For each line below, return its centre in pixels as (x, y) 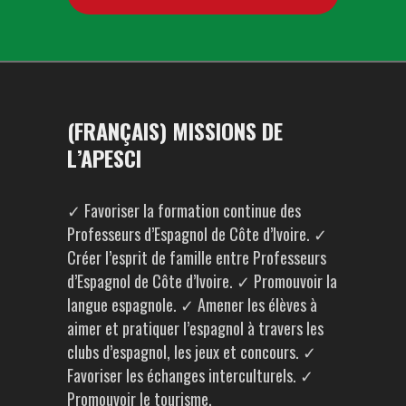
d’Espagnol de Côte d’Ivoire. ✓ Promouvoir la (202, 280)
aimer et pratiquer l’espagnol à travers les (195, 328)
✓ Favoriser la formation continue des (184, 210)
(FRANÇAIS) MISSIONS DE (175, 130)
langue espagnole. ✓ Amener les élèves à (192, 304)
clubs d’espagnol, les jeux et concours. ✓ (192, 351)
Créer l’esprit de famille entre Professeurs (197, 257)
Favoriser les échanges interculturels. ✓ (190, 375)
